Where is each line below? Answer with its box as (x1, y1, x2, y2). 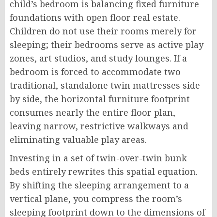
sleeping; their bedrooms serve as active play (10, 38, 203, 50)
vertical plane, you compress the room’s (10, 192, 182, 204)
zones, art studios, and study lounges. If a (10, 52, 187, 64)
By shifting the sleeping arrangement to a (10, 179, 189, 191)
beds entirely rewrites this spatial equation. (10, 165, 198, 177)
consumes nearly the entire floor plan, (10, 106, 175, 118)
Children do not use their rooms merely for (10, 25, 197, 37)
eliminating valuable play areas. (10, 133, 147, 145)
